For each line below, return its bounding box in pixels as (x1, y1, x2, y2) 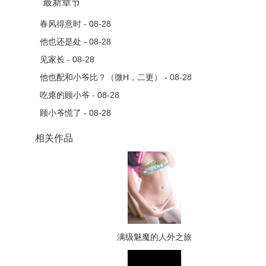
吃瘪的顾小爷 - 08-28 (40, 90, 120, 100)
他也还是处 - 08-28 (40, 37, 112, 46)
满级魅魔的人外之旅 (116, 232, 192, 242)
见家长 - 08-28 (40, 55, 95, 64)
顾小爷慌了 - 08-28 (40, 108, 112, 118)
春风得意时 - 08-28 (40, 19, 112, 28)
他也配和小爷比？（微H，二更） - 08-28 (40, 72, 192, 82)
